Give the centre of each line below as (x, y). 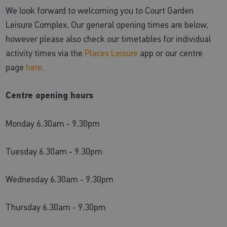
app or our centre (171, 53)
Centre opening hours (50, 95)
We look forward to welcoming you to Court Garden (100, 10)
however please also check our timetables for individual (108, 39)
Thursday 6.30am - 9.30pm (56, 207)
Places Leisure (111, 53)
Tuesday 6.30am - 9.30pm (54, 151)
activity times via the (45, 53)
